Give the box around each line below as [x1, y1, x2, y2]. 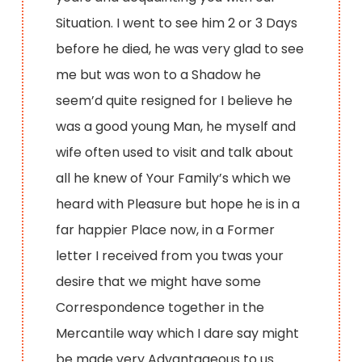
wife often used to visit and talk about [56, 142, 294, 162]
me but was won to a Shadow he [56, 65, 262, 84]
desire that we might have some [56, 271, 262, 291]
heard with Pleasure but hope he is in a [56, 194, 301, 213]
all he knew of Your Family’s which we [56, 168, 292, 187]
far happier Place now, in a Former [56, 220, 276, 239]
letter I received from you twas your [56, 246, 284, 265]
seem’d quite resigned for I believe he [56, 90, 293, 110]
